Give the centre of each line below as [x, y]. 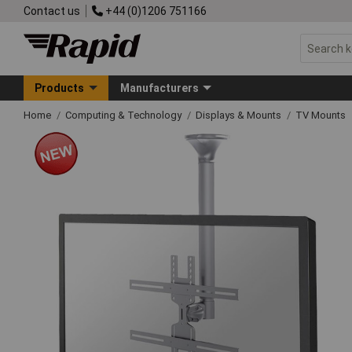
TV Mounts [321, 115]
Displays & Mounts [240, 115]
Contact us [52, 11]
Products [60, 88]
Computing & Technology [125, 115]
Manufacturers [159, 88]
